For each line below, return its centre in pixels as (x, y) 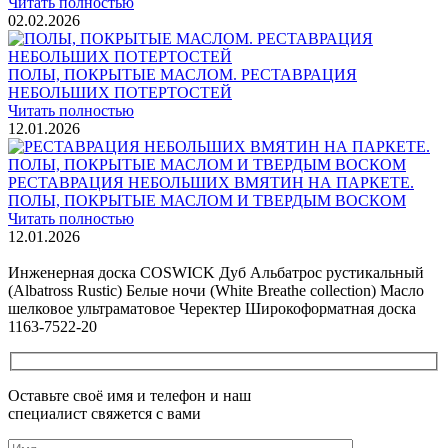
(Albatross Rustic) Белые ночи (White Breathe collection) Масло (216, 290)
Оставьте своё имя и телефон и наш (129, 396)
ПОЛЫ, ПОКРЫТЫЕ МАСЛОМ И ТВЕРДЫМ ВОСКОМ (207, 200)
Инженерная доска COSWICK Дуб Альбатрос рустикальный (216, 272)
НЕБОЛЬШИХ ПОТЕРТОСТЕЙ (120, 92)
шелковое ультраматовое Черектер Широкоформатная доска (212, 308)
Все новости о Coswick (86, 254)
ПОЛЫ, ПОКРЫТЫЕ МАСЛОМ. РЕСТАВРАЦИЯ (182, 74)
